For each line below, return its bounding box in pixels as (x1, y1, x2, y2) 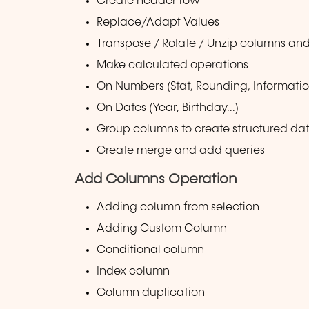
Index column (97, 265, 170, 277)
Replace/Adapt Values (97, 17, 220, 29)
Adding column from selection (97, 201, 260, 213)
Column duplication (97, 287, 206, 299)
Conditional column (97, 243, 205, 256)
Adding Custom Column (97, 222, 228, 235)
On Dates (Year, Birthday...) (97, 102, 239, 114)
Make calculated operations (97, 59, 249, 72)
